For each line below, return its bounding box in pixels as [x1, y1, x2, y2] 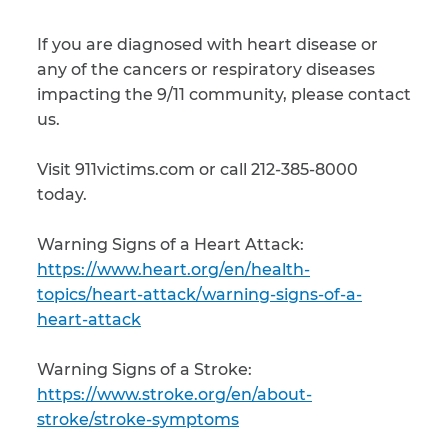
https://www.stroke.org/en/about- [37, 385, 312, 404]
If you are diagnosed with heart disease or [37, 35, 378, 54]
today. [37, 185, 87, 204]
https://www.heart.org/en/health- [37, 260, 310, 279]
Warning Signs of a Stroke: [37, 360, 252, 379]
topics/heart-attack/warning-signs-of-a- [37, 285, 362, 304]
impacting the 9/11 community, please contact [37, 85, 411, 104]
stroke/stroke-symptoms [37, 410, 239, 429]
